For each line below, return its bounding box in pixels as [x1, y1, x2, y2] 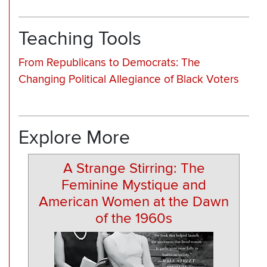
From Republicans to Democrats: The [18, 55, 200, 70]
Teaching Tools [18, 27, 141, 50]
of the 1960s [95, 209, 172, 227]
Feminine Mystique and [61, 176, 206, 194]
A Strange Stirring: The [63, 159, 205, 177]
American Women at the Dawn [39, 193, 229, 210]
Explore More [18, 126, 130, 150]
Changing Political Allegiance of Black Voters [18, 72, 239, 86]
